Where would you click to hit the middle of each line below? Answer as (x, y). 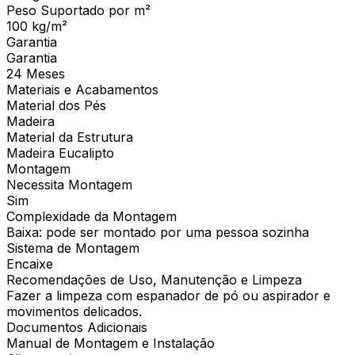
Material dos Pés (56, 105)
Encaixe (30, 263)
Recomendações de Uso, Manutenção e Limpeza (154, 279)
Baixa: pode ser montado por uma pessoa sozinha (158, 232)
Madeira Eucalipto (60, 153)
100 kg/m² (37, 26)
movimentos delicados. (74, 311)
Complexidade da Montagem (92, 216)
